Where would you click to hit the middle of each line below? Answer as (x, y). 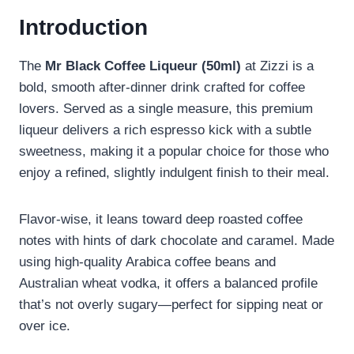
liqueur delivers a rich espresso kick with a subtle (165, 130)
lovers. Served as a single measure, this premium (166, 109)
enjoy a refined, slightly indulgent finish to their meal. (174, 173)
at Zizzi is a (277, 66)
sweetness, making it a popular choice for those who (174, 152)
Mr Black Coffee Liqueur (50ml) (143, 66)
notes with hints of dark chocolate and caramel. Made (177, 241)
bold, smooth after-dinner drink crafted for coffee (162, 88)
